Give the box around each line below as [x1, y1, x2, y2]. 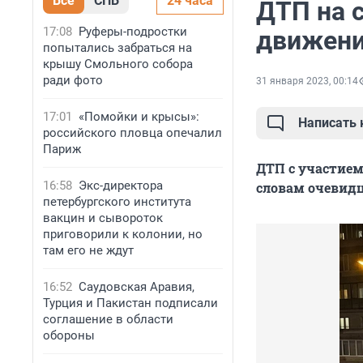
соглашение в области [43, 312, 173, 327]
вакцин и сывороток [43, 211, 163, 225]
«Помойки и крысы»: [79, 109, 199, 124]
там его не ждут [43, 243, 134, 258]
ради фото [43, 73, 103, 88]
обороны [43, 328, 95, 343]
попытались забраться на [43, 41, 192, 55]
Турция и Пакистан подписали [43, 296, 218, 310]
